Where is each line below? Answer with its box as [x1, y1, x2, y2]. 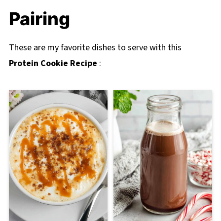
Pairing [8, 7, 70, 30]
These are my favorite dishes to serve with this [8, 41, 182, 54]
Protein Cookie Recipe [8, 57, 97, 70]
